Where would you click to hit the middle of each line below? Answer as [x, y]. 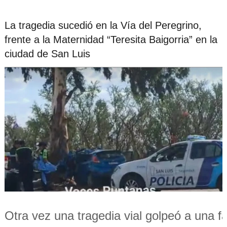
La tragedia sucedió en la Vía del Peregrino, [103, 25]
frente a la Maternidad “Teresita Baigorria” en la [111, 39]
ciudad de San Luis [47, 53]
